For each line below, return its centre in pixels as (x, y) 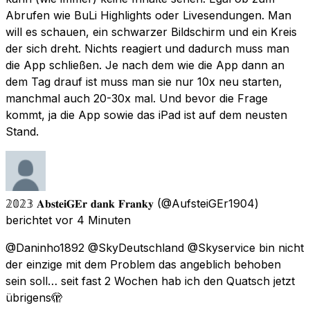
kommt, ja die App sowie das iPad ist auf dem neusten (146, 115)
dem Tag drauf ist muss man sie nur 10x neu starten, (144, 81)
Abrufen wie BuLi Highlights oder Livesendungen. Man (148, 15)
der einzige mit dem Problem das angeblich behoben (143, 264)
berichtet (29, 220)
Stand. (22, 131)
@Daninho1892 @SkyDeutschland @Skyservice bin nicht (155, 247)
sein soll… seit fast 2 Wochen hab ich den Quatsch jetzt (150, 281)
